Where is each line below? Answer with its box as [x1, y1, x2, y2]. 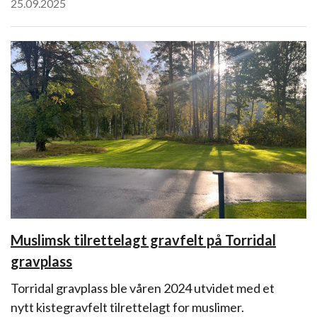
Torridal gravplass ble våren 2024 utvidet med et [11, 280, 275, 296]
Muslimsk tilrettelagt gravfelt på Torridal [11, 231, 276, 248]
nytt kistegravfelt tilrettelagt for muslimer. [11, 299, 244, 315]
